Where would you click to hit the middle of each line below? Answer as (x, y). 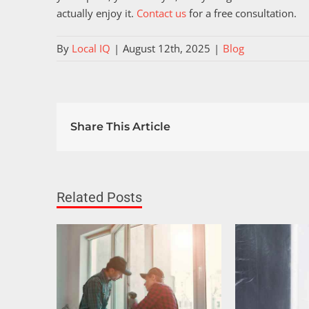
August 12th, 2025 (167, 48)
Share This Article (120, 126)
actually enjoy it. (97, 13)
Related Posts (99, 197)
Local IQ (91, 48)
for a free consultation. (241, 13)
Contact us (161, 13)
